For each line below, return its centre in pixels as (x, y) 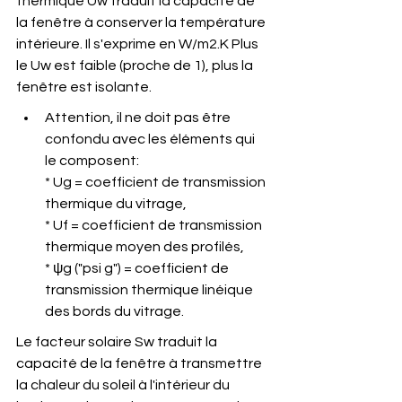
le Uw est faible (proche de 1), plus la (136, 66)
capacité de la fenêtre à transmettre (140, 363)
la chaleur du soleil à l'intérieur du (124, 385)
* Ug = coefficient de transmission (157, 182)
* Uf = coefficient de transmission (155, 225)
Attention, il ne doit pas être (139, 118)
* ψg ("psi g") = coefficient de (138, 268)
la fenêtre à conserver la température (142, 22)
